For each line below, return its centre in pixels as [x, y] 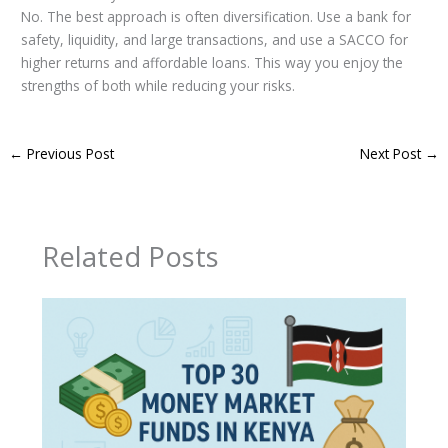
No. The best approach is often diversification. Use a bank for [216, 16]
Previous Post [69, 153]
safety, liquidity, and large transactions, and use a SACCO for [215, 39]
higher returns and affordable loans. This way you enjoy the [212, 62]
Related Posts [130, 257]
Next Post [392, 153]
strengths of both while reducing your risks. [158, 85]
